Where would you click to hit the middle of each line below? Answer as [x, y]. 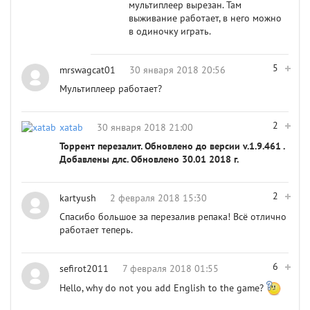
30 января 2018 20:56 [177, 70]
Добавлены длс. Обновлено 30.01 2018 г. [149, 159]
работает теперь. [96, 230]
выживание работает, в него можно [205, 18]
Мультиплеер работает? [111, 89]
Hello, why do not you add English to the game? [163, 288]
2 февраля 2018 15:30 [158, 198]
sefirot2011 [84, 268]
